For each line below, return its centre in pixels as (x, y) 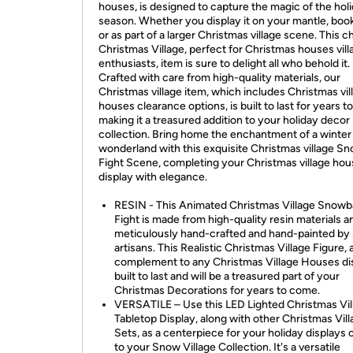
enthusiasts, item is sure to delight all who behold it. (224, 63)
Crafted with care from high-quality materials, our (219, 78)
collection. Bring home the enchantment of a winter (225, 134)
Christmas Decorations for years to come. (217, 290)
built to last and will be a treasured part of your (227, 276)
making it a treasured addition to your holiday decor (224, 120)
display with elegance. (153, 177)
